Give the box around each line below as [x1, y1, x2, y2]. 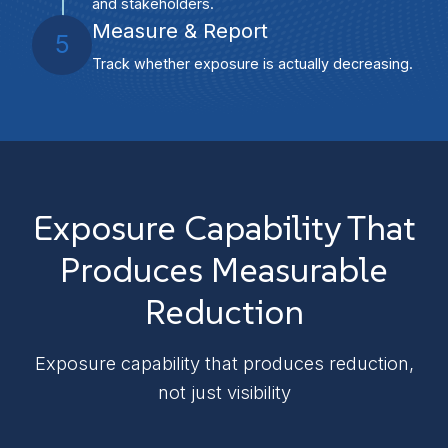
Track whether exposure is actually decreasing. [92, 55, 413, 73]
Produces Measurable [60, 247, 388, 292]
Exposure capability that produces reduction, [34, 352, 414, 375]
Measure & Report [92, 17, 268, 43]
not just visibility [157, 381, 291, 404]
